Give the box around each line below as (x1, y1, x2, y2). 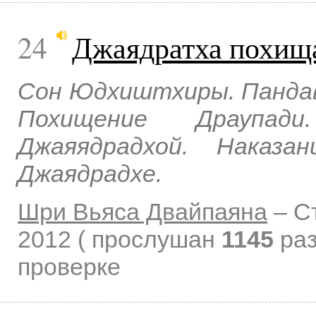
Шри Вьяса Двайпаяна (18, 197, 267, 225)
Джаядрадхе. (18, 160, 162, 188)
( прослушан (78, 225, 221, 253)
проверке (18, 253, 121, 280)
